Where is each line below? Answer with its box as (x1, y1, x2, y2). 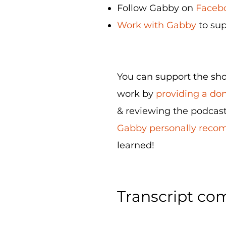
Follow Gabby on (117, 3, 196, 14)
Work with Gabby (117, 20, 196, 31)
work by (117, 88, 156, 99)
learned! (117, 140, 154, 151)
